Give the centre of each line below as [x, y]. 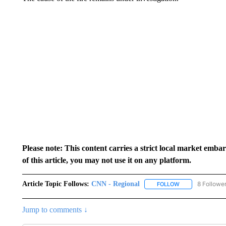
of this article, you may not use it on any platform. [106, 160]
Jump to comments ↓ [55, 210]
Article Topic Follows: [55, 184]
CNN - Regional [115, 184]
